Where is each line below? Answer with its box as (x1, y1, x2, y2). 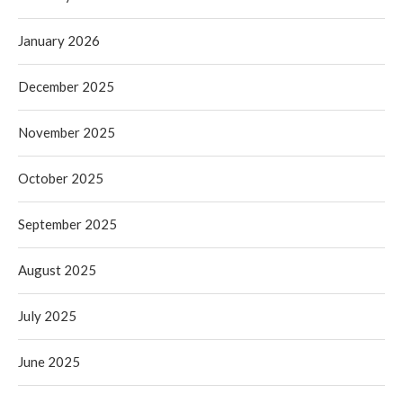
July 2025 (18, 307, 76, 324)
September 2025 (18, 215, 117, 232)
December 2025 (18, 77, 114, 94)
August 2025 (18, 261, 96, 278)
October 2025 (18, 169, 103, 186)
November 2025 (18, 123, 115, 140)
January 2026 (18, 31, 100, 49)
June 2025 (18, 353, 80, 370)
